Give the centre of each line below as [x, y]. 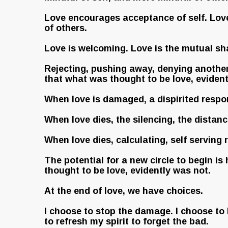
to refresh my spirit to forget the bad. [126, 221]
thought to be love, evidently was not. [127, 170]
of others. [66, 28]
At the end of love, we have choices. [124, 191]
